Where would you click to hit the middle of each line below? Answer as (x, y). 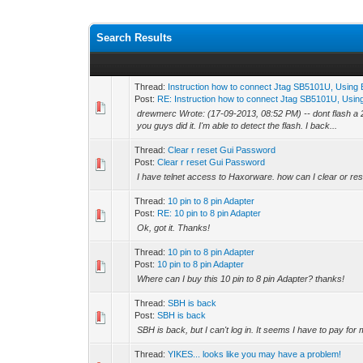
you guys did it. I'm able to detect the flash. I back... (237, 126)
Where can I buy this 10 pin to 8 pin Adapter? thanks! (241, 279)
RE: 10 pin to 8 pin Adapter (209, 213)
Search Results (135, 38)
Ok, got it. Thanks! (174, 228)
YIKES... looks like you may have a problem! (255, 354)
